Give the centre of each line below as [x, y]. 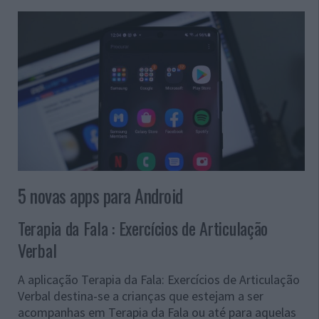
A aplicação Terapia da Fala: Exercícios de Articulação [159, 280]
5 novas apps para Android [100, 196]
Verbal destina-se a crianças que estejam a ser [141, 296]
